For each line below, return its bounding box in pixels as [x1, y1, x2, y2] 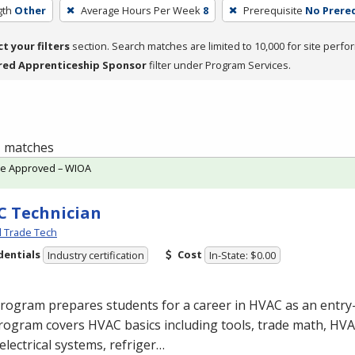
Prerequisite [242, 2, 303, 17]
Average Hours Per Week [80, 2, 200, 17]
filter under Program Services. [147, 57, 291, 72]
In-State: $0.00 [209, 248, 277, 263]
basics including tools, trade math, [121, 316, 330, 334]
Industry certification [47, 248, 144, 263]
